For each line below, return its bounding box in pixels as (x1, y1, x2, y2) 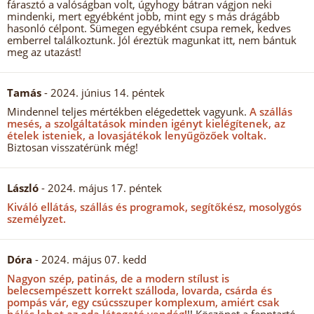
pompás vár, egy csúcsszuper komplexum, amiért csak (7, 295, 280, 309)
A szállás (247, 104, 292, 118)
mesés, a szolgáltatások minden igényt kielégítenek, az (7, 116, 285, 130)
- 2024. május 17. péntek (39, 181, 162, 195)
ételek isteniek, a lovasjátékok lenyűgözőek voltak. (7, 128, 266, 142)
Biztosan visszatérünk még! (7, 140, 138, 154)
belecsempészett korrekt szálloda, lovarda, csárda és (7, 283, 272, 297)
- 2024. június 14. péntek (41, 86, 165, 100)
